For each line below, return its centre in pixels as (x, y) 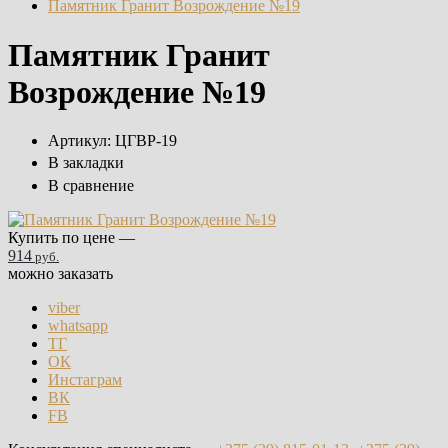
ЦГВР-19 (146, 140)
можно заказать (60, 273)
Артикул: (79, 140)
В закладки (86, 163)
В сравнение (91, 185)
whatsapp (78, 325)
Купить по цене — (71, 237)
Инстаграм (85, 379)
